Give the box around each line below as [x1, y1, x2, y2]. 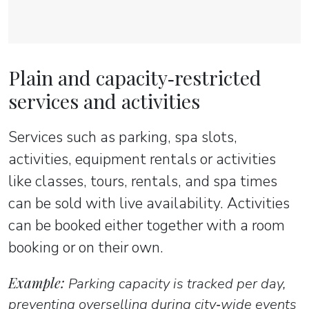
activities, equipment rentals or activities [8, 149, 276, 170]
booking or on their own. [8, 237, 163, 259]
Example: [8, 273, 65, 292]
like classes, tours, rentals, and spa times [8, 171, 277, 192]
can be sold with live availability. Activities [8, 193, 290, 215]
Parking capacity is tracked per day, [65, 274, 286, 294]
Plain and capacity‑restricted [8, 64, 261, 91]
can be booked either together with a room [8, 215, 285, 237]
